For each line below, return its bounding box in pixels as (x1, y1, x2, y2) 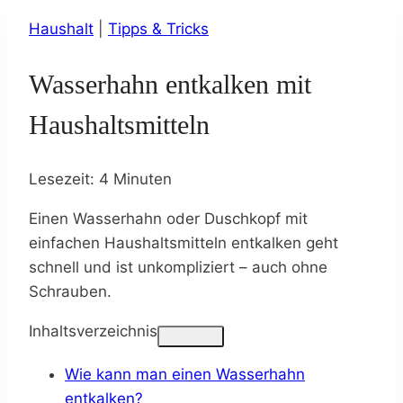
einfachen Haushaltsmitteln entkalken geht (29, 233, 338, 252)
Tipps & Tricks (108, 19, 209, 38)
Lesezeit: (29, 169, 94, 188)
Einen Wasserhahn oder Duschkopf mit (29, 209, 308, 228)
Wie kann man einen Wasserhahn (65, 364, 305, 383)
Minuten (113, 169, 172, 188)
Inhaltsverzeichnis (29, 321, 157, 340)
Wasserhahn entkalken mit (29, 68, 311, 99)
